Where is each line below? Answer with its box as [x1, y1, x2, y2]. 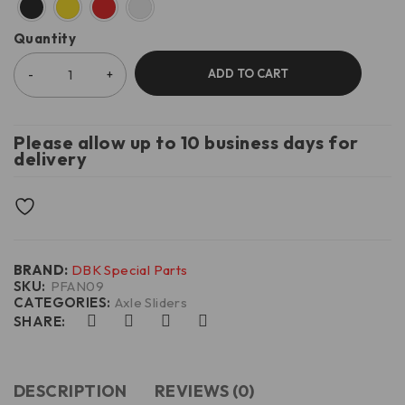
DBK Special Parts [71, 261, 188, 279]
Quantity [14, 30, 77, 48]
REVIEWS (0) [154, 381, 255, 402]
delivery [14, 147, 87, 171]
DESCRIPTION [14, 381, 127, 402]
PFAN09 [50, 278, 105, 296]
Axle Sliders [115, 294, 188, 312]
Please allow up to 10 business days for [14, 131, 359, 155]
